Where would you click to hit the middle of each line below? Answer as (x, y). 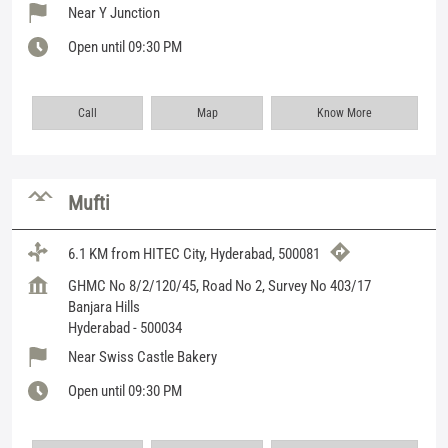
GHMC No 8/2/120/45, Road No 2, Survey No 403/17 (219, 285)
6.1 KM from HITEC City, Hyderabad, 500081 (194, 254)
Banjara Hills (104, 306)
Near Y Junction (114, 12)
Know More (345, 112)
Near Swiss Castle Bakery (142, 356)
